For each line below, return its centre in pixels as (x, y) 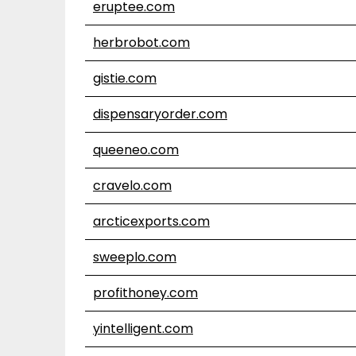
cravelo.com (132, 186)
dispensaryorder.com (160, 114)
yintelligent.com (143, 329)
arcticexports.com (151, 221)
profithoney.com (145, 293)
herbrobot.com (141, 43)
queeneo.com (136, 150)
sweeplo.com (135, 257)
